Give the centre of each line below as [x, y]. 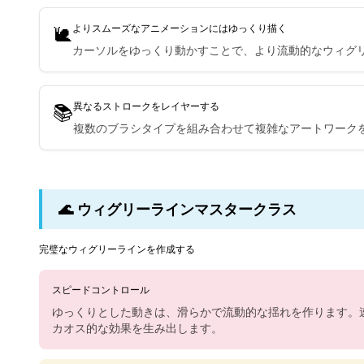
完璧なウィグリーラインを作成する [117, 249]
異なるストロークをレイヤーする [146, 106]
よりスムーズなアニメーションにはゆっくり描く [180, 28]
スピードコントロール [101, 290]
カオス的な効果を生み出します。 [137, 328]
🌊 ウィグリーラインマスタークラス [178, 209]
